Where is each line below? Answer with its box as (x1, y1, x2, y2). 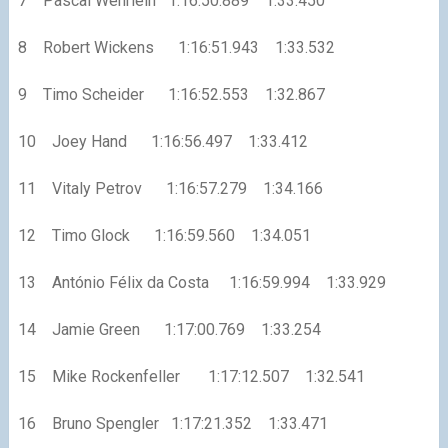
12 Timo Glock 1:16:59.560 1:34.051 (17, 225, 311, 245)
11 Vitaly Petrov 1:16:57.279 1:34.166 (17, 178, 323, 198)
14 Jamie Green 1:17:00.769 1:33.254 (17, 319, 321, 339)
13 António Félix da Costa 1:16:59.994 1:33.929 (17, 272, 386, 292)
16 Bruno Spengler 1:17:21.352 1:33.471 (17, 413, 328, 433)
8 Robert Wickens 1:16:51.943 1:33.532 (17, 37, 335, 57)
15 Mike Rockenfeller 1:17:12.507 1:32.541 (17, 366, 365, 386)
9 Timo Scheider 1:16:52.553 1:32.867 (17, 84, 325, 104)
